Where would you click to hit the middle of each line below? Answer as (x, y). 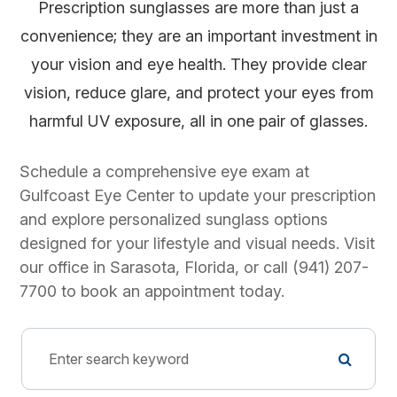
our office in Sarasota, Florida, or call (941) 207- (195, 268)
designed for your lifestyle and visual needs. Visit (198, 244)
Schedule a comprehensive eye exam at (165, 172)
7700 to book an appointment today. (152, 292)
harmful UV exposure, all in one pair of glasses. (198, 121)
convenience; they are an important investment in (198, 36)
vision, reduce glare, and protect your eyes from (198, 93)
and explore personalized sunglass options (174, 220)
